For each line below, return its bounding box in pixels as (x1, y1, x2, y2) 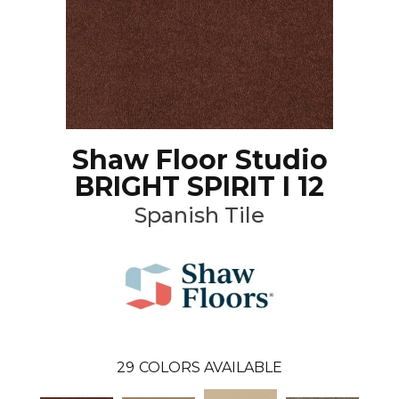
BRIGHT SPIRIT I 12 (75, 169, 324, 203)
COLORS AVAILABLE (139, 358, 282, 376)
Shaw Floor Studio (71, 142, 328, 176)
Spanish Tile (134, 201, 265, 228)
